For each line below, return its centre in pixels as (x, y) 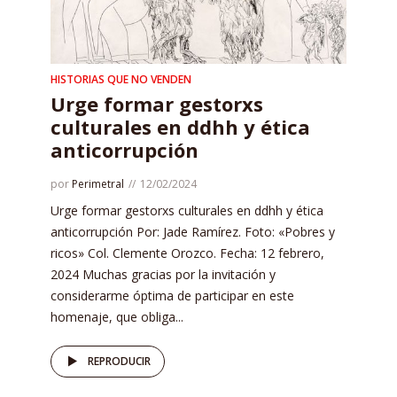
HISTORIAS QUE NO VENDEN (121, 79)
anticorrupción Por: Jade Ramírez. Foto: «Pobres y (193, 231)
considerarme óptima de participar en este (172, 295)
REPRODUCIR (119, 361)
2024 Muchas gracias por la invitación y (163, 274)
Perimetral (98, 183)
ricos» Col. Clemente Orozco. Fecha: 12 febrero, (187, 253)
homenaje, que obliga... (117, 316)
